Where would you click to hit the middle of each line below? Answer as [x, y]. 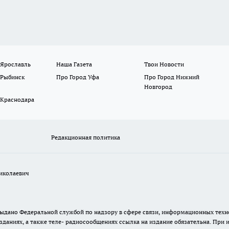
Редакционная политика [86, 137]
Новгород [158, 87]
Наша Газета [74, 64]
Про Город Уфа [78, 77]
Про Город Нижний [171, 77]
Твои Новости [164, 64]
